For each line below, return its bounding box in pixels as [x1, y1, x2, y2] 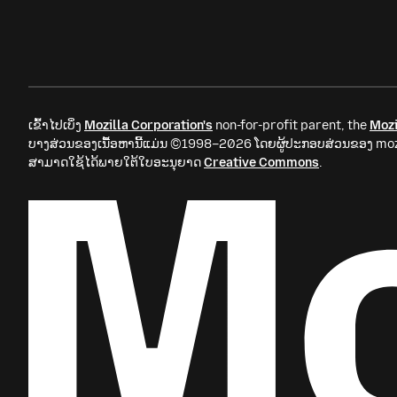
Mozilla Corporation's [84, 118, 213, 133]
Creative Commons [204, 155, 319, 170]
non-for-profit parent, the [213, 118, 370, 133]
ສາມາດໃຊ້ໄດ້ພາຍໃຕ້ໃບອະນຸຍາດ [28, 155, 204, 170]
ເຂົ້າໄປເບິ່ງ [28, 118, 84, 133]
